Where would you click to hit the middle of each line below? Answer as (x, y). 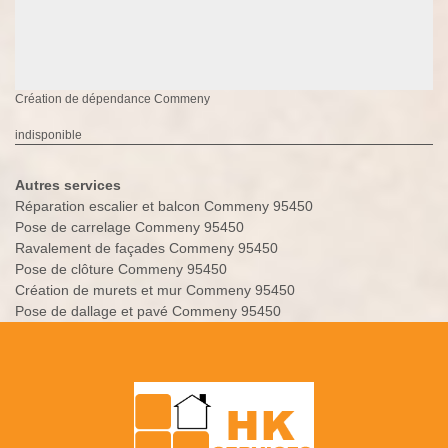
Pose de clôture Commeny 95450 (121, 269)
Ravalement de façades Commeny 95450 (146, 248)
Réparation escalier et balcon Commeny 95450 (164, 206)
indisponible (48, 135)
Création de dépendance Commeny (112, 99)
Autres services (68, 185)
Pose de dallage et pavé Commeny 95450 (148, 311)
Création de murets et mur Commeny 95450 (155, 290)
